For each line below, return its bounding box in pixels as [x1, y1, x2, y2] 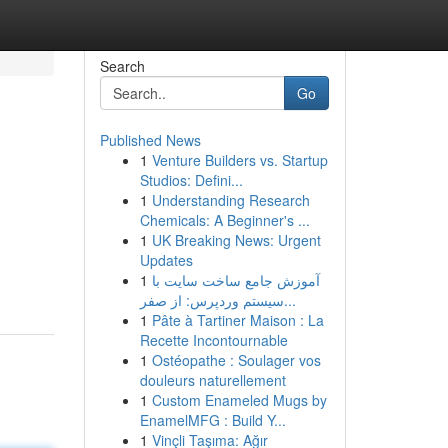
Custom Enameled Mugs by [151, 390, 327, 410]
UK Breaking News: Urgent [151, 230, 321, 250]
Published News [99, 130, 201, 150]
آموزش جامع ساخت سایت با [151, 270, 320, 290]
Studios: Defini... [139, 170, 243, 190]
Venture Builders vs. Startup [151, 150, 328, 170]
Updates [139, 250, 193, 270]
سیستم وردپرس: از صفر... [283, 290, 296, 310]
